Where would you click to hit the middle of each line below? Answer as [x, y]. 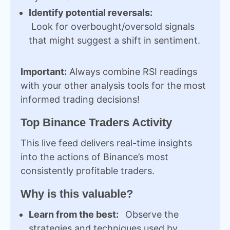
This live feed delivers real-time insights [106, 143]
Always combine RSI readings [132, 71]
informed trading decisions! [80, 99]
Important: [44, 71]
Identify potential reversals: [91, 12]
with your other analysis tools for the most [113, 85]
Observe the [151, 214]
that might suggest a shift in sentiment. [114, 40]
